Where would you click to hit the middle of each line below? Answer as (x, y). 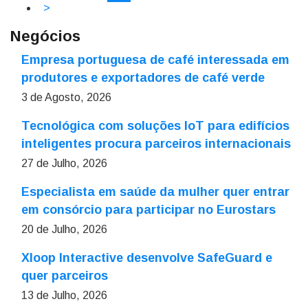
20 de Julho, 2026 (64, 229)
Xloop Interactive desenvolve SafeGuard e (147, 258)
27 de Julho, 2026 (64, 163)
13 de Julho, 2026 (64, 295)
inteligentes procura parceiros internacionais (156, 144)
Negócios (45, 36)
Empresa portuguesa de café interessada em (155, 60)
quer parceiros (65, 276)
